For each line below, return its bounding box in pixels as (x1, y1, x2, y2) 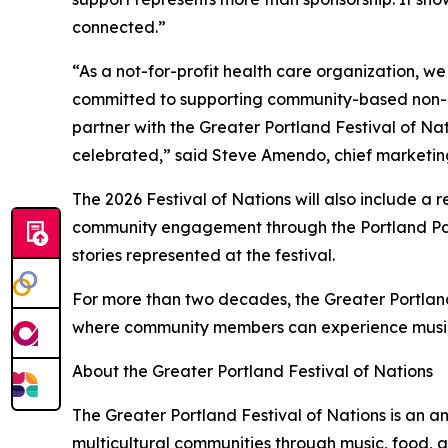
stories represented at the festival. (72, 244, 335, 265)
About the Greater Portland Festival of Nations (72, 360, 433, 381)
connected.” (72, 16, 166, 37)
